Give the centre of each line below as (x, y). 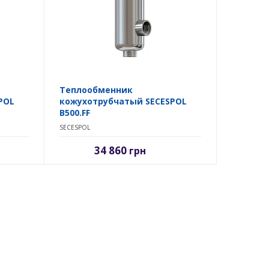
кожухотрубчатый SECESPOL (123, 101)
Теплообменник (96, 90)
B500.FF (74, 113)
